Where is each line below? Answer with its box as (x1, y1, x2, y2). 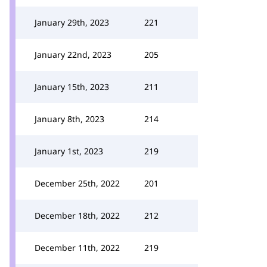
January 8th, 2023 (35, 113, 104, 125)
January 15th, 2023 (35, 81, 109, 92)
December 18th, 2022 (35, 210, 120, 221)
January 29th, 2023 (35, 17, 109, 28)
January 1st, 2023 (35, 145, 103, 157)
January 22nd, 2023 (35, 49, 111, 60)
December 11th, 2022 (35, 242, 120, 253)
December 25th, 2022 (35, 178, 120, 189)
